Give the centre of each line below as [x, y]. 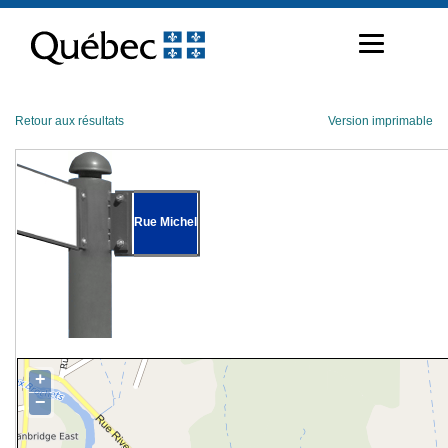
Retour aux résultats [69, 121]
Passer [33, 14]
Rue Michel [165, 221]
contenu [37, 46]
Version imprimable [380, 121]
